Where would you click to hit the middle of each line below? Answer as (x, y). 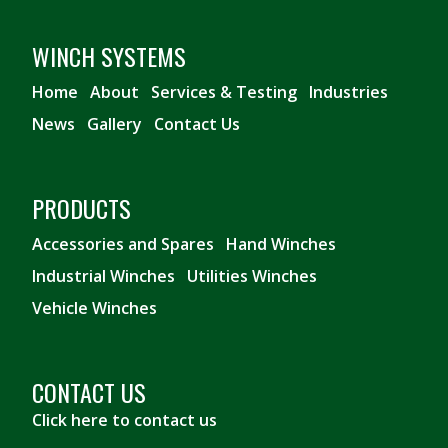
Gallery (114, 124)
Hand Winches (281, 244)
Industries (348, 92)
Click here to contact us (124, 420)
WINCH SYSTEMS (109, 56)
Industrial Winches (103, 276)
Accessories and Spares (123, 244)
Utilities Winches (252, 276)
